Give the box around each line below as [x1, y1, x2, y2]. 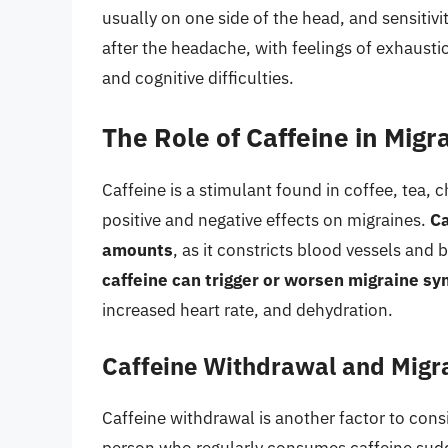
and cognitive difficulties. [102, 67, 294, 90]
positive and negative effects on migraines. [102, 208, 430, 231]
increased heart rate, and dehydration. [102, 298, 393, 321]
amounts [102, 238, 173, 261]
